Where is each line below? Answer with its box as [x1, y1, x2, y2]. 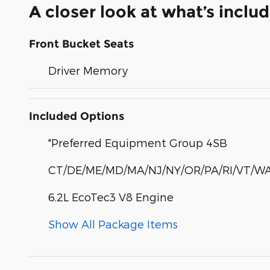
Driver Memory [48, 64, 128, 77]
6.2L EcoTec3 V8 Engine [48, 190, 174, 204]
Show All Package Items [48, 218, 178, 231]
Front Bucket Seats [29, 37, 134, 51]
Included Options [29, 110, 124, 124]
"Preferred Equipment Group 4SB [48, 136, 227, 149]
